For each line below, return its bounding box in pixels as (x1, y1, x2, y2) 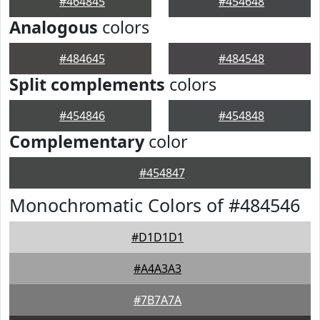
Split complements (9, 73, 165, 96)
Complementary (9, 130, 144, 153)
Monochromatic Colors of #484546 (9, 193, 300, 217)
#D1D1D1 (131, 229, 184, 245)
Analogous (9, 16, 98, 39)
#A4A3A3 (134, 261, 181, 276)
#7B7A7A (134, 292, 181, 308)
